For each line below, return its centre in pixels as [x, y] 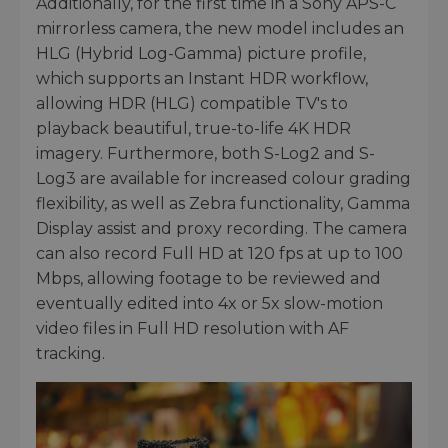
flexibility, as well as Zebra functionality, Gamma [223, 203]
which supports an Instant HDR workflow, [202, 78]
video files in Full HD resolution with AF [192, 328]
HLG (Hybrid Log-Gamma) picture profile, [201, 53]
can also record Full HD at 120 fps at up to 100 [219, 253]
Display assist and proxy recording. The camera [221, 228]
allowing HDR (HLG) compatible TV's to [192, 103]
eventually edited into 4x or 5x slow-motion [209, 303]
